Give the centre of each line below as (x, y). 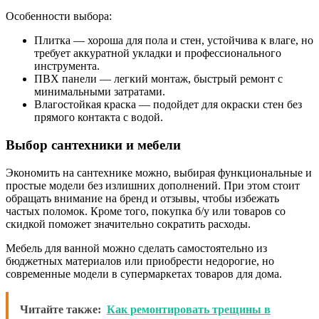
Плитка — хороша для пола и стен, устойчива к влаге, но (174, 41)
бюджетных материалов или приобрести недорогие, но (140, 261)
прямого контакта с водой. (99, 117)
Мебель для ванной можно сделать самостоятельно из (136, 248)
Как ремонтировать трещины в (189, 309)
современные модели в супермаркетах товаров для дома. (144, 273)
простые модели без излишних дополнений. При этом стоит (153, 185)
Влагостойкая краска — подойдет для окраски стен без (168, 105)
